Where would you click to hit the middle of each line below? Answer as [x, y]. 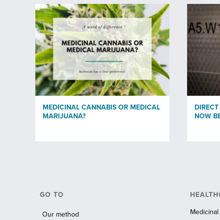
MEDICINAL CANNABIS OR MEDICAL [101, 107]
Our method [60, 215]
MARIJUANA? [64, 116]
